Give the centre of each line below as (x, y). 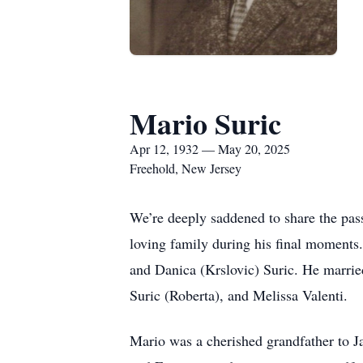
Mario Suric (205, 123)
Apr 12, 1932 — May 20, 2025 (210, 149)
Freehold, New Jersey (186, 168)
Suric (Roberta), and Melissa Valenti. (239, 295)
